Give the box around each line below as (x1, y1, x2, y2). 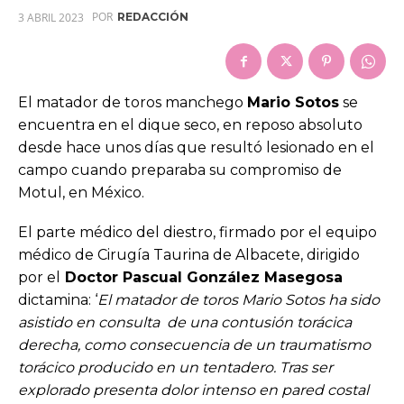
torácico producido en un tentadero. (18, 358, 280, 376)
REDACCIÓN (117, 10, 188, 24)
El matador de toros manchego (18, 93, 247, 111)
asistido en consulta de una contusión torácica (18, 313, 352, 331)
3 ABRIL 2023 (18, 9, 84, 25)
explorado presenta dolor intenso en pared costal (18, 381, 369, 399)
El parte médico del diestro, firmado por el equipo (18, 223, 377, 241)
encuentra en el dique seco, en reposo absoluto (18, 115, 363, 133)
